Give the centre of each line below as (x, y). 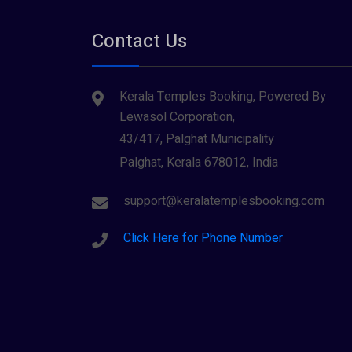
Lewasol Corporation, (177, 117)
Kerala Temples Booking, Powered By (223, 97)
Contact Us (139, 41)
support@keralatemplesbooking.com (224, 201)
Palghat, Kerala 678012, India (199, 163)
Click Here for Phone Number (203, 238)
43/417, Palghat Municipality (197, 139)
